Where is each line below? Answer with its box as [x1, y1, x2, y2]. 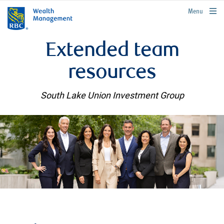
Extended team [45, 41, 179, 61]
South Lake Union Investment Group [40, 89, 184, 101]
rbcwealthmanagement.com [157, 6, 219, 13]
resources [68, 63, 156, 83]
